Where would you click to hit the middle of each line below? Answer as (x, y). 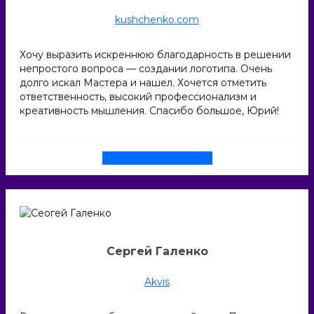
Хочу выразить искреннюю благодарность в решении (155, 55)
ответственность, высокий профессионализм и (138, 97)
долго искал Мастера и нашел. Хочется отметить (143, 83)
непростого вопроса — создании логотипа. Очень (146, 69)
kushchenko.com (157, 20)
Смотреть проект (157, 158)
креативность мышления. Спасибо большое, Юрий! (149, 111)
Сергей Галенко (157, 252)
